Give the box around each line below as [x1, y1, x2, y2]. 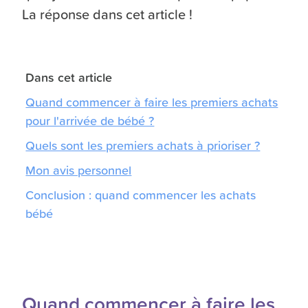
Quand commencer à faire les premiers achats [25, 92, 278, 111]
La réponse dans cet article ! [22, 3, 193, 24]
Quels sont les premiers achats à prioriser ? [25, 135, 261, 154]
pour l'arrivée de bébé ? [25, 111, 155, 129]
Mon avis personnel [25, 160, 132, 179]
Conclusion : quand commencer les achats [25, 185, 256, 203]
